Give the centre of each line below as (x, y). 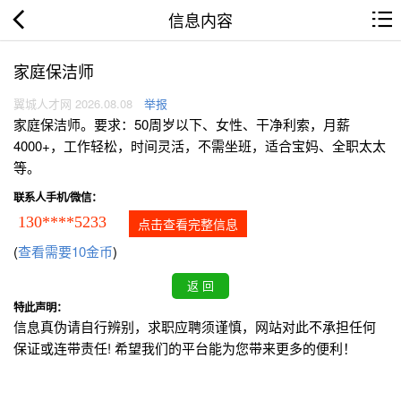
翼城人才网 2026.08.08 (73, 104)
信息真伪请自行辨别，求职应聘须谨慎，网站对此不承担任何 (195, 327)
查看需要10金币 (65, 252)
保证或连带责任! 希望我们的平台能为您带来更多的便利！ (185, 348)
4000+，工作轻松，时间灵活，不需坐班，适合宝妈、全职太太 (200, 146)
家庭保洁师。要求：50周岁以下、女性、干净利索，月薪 (182, 124)
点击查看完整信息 (188, 224)
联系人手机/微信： (58, 197)
